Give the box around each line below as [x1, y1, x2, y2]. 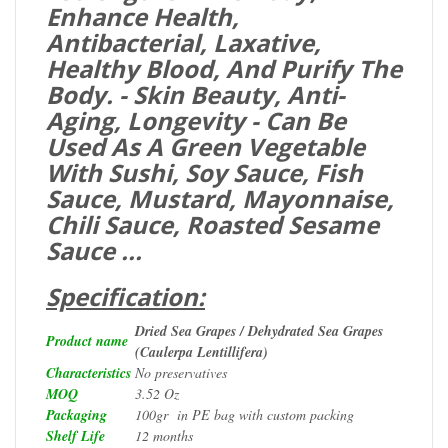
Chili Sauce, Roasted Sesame [46, 207, 379, 241]
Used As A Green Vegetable [46, 129, 365, 163]
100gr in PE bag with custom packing [135, 404, 354, 424]
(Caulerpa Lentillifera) [135, 341, 268, 362]
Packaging [46, 404, 107, 425]
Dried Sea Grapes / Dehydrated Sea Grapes [135, 320, 388, 341]
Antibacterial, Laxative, [46, 25, 321, 59]
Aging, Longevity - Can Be [46, 103, 346, 137]
